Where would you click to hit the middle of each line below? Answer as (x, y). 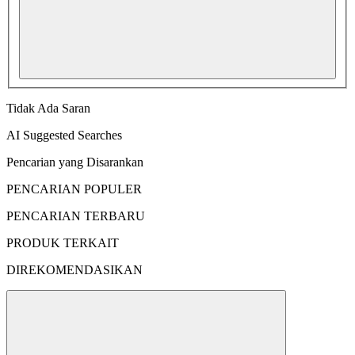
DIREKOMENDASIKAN (74, 269)
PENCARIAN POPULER (74, 189)
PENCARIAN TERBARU (76, 216)
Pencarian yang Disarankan (75, 162)
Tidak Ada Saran (48, 108)
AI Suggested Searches (64, 135)
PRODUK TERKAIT (63, 242)
